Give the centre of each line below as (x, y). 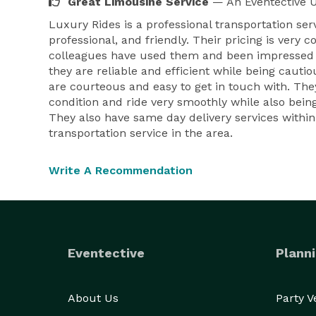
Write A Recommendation (121, 170)
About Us (93, 298)
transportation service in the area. (141, 133)
